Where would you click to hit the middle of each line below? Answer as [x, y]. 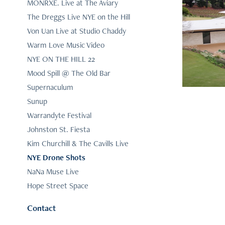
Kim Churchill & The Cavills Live [78, 144]
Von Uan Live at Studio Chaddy [76, 31]
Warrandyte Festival [59, 116]
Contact [41, 208]
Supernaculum [50, 87]
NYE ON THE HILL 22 [61, 59]
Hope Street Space [58, 186]
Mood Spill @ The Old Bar [69, 73]
